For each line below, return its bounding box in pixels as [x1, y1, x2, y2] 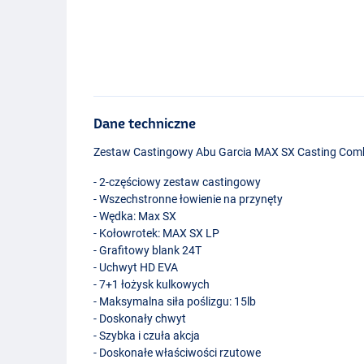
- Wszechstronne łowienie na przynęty [93, 192, 284, 206]
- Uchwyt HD [93, 260, 158, 274]
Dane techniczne [93, 115, 197, 131]
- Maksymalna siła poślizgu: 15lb [93, 294, 257, 308]
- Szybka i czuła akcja [93, 328, 201, 342]
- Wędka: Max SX [93, 209, 177, 223]
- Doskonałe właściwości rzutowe [93, 345, 262, 359]
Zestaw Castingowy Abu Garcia [93, 145, 255, 158]
